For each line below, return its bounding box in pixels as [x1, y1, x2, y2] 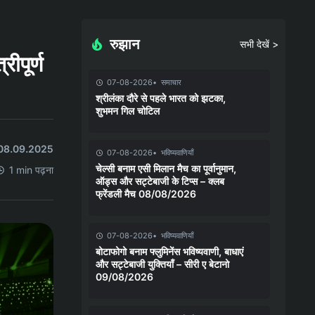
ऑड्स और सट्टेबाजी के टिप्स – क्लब [96, 174, 224, 187]
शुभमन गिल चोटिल [96, 104, 160, 117]
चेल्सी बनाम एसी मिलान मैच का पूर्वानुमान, [96, 162, 236, 174]
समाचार [161, 77, 181, 87]
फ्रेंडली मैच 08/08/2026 [96, 187, 196, 200]
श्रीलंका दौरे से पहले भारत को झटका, [96, 91, 226, 104]
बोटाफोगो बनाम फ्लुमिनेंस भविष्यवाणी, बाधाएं [96, 245, 243, 257]
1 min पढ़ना [9, 163, 53, 176]
